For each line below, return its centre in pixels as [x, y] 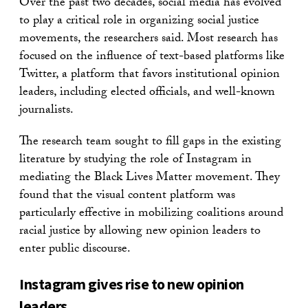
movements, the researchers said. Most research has [148, 40]
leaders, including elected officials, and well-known [147, 93]
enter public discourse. [75, 250]
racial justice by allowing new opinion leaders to [140, 232]
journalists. [46, 111]
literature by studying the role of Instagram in [135, 161]
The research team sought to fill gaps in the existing [150, 143]
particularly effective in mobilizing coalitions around [151, 214]
